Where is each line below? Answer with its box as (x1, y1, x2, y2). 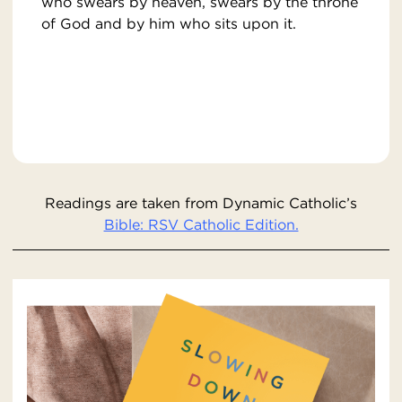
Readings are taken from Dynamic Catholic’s (45, 194, 357, 213)
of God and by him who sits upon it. (41, 14, 296, 33)
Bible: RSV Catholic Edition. (103, 215, 299, 234)
